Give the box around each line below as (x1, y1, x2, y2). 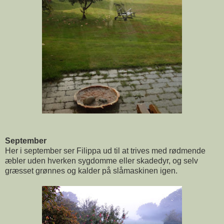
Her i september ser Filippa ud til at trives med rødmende (5, 146, 205, 155)
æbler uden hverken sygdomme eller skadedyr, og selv (5, 156, 198, 165)
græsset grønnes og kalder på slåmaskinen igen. (5, 166, 177, 175)
